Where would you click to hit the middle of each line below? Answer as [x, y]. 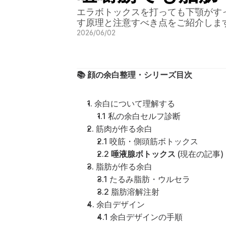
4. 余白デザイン [116, 205]
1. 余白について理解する [131, 104]
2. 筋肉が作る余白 [120, 129]
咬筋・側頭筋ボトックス [154, 142]
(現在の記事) [200, 154]
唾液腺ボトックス [143, 154]
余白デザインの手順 [146, 217]
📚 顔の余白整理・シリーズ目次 [134, 75]
